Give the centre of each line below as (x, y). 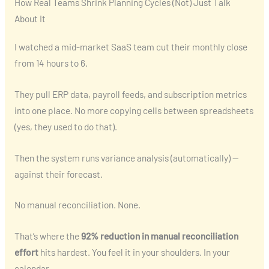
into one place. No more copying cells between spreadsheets (134, 110)
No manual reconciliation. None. (77, 205)
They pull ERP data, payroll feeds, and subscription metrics (130, 94)
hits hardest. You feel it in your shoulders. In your (134, 252)
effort (26, 252)
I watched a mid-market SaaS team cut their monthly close (131, 46)
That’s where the (47, 236)
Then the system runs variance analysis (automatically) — (126, 157)
